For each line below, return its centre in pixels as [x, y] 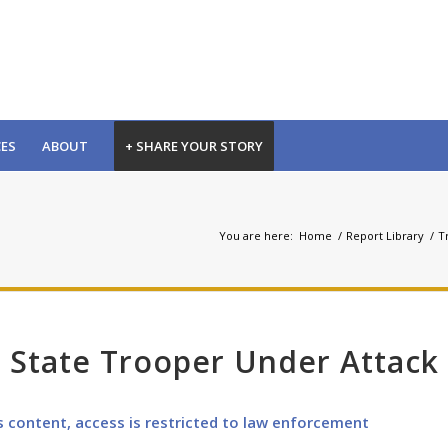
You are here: [256, 235]
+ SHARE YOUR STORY [194, 146]
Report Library [385, 235]
